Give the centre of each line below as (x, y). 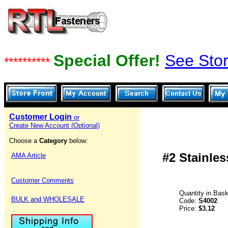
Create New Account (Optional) (54, 125)
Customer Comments (42, 180)
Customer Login (41, 117)
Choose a (24, 141)
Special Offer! (109, 61)
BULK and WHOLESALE (48, 199)
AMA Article (28, 155)
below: (79, 141)
